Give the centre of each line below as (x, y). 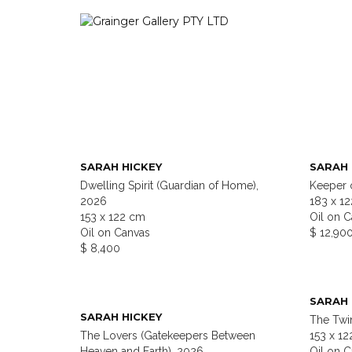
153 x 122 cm (113, 217)
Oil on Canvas (115, 233)
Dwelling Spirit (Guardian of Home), (169, 186)
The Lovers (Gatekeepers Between (168, 336)
